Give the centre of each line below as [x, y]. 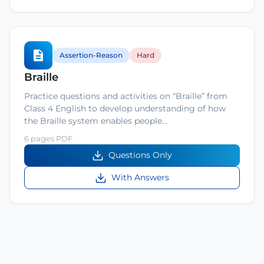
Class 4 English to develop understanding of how [125, 108]
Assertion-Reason [91, 55]
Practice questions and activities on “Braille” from [126, 96]
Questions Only [140, 155]
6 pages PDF [48, 138]
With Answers [140, 177]
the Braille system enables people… [96, 121]
